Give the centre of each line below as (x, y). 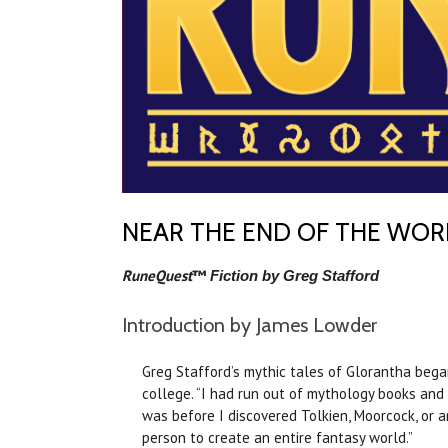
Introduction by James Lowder (249, 325)
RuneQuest (157, 276)
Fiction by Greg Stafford (294, 276)
